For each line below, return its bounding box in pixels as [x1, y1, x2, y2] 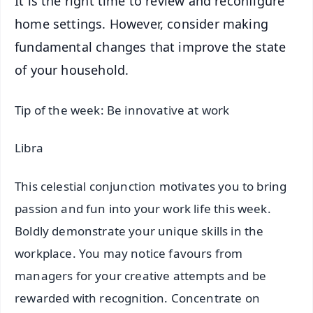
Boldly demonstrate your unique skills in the [15, 223, 264, 240]
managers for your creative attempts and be [15, 268, 267, 284]
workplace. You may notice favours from [15, 245, 243, 262]
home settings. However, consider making [15, 15, 269, 33]
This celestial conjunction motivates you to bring [15, 178, 287, 195]
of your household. [15, 61, 129, 79]
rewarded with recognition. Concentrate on [15, 290, 260, 307]
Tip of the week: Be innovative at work [15, 101, 230, 118]
